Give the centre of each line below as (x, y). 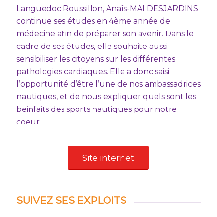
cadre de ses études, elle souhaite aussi (92, 46)
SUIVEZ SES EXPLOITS (71, 201)
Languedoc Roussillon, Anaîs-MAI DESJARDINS (107, 8)
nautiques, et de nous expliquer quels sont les (106, 96)
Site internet (108, 158)
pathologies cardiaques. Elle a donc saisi (93, 71)
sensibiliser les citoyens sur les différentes (96, 59)
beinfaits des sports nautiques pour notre (96, 109)
